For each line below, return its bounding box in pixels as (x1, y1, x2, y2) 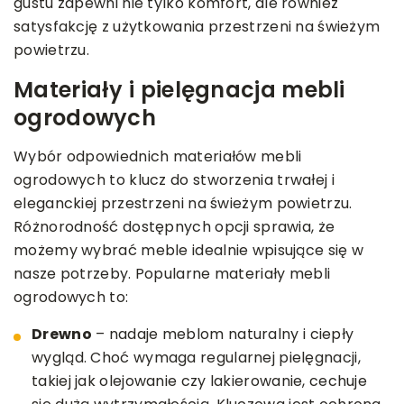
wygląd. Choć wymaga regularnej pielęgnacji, (32, 346, 361, 368)
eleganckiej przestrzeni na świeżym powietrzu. (14, 192, 353, 214)
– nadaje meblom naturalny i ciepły (91, 323, 354, 344)
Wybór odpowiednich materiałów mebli (14, 145, 302, 167)
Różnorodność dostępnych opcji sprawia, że (14, 216, 335, 237)
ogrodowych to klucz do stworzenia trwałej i (14, 169, 335, 190)
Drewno (32, 323, 92, 344)
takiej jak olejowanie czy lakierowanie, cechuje (32, 370, 368, 391)
